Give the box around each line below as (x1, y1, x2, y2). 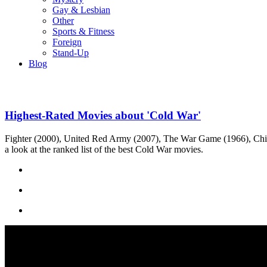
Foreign (52, 37, 82, 47)
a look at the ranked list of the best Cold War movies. (5, 144, 203, 154)
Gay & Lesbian (52, 5, 110, 15)
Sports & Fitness (52, 26, 114, 36)
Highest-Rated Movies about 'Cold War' (5, 108, 201, 122)
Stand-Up (52, 48, 89, 58)
